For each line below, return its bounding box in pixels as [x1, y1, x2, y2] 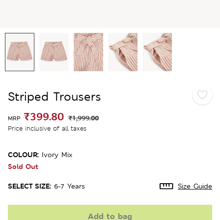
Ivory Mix [42, 150, 72, 159]
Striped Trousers [8, 88, 101, 104]
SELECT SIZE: [8, 181, 51, 191]
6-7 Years [54, 181, 85, 191]
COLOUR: [8, 149, 39, 159]
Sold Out [8, 161, 38, 171]
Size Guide [178, 181, 212, 191]
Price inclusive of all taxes [8, 124, 86, 133]
